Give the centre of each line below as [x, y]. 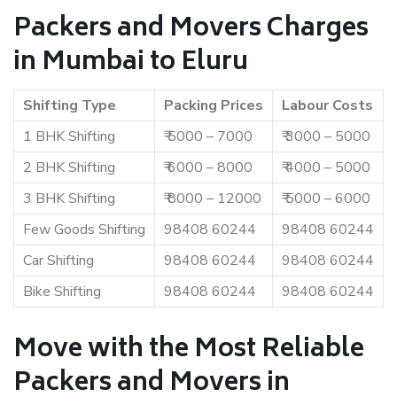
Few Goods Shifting [84, 230]
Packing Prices [214, 105]
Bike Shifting [62, 292]
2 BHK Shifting [69, 167]
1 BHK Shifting [69, 136]
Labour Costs [327, 105]
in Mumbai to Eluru [131, 63]
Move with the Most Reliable [189, 350]
